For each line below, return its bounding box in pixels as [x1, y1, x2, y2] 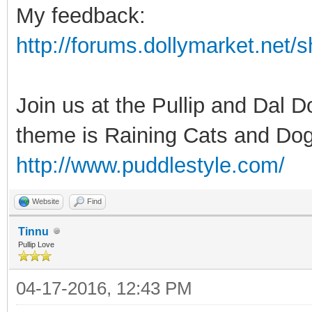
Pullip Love [18, 240, 54, 249]
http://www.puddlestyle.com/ [16, 153, 285, 178]
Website [32, 196, 59, 205]
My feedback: [16, 3, 146, 28]
